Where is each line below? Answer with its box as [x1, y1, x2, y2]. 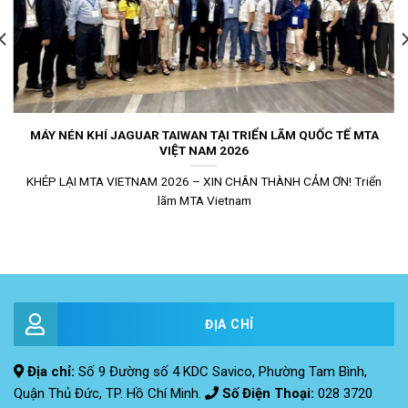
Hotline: [64, 384, 117, 402]
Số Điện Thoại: [222, 362, 318, 380]
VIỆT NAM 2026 [159, 120, 249, 136]
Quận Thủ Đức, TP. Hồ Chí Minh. [14, 362, 205, 380]
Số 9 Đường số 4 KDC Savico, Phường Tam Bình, [75, 341, 367, 358]
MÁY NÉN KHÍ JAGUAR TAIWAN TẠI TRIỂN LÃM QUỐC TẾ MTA [29, 105, 379, 120]
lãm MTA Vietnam [157, 170, 251, 186]
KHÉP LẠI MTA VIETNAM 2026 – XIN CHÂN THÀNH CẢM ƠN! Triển [26, 151, 382, 167]
